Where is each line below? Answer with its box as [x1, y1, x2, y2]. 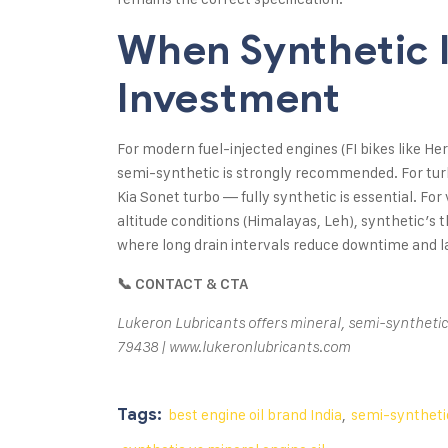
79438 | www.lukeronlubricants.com [117, 338, 351, 357]
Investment [117, 73, 342, 124]
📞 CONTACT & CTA [117, 275, 248, 294]
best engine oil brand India [168, 405, 342, 425]
